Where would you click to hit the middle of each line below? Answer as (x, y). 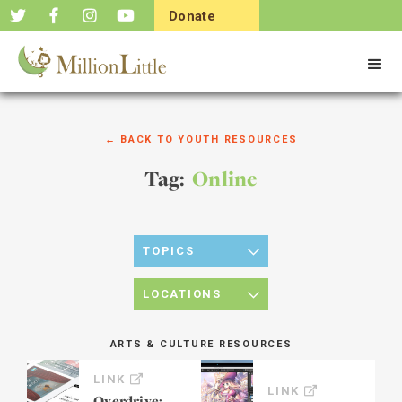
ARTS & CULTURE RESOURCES (201, 344)
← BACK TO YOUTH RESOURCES (201, 140)
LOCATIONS (182, 294)
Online (225, 179)
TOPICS (169, 251)
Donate (192, 16)
